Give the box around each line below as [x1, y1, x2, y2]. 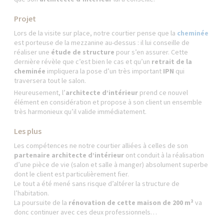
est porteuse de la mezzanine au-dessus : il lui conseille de [14, 38, 190, 47]
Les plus [14, 126, 42, 136]
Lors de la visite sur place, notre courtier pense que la [14, 28, 177, 37]
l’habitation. [14, 188, 49, 197]
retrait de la [150, 57, 192, 66]
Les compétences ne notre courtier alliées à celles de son [14, 141, 188, 150]
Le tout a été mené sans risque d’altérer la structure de [14, 179, 180, 188]
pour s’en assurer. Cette [114, 47, 188, 56]
